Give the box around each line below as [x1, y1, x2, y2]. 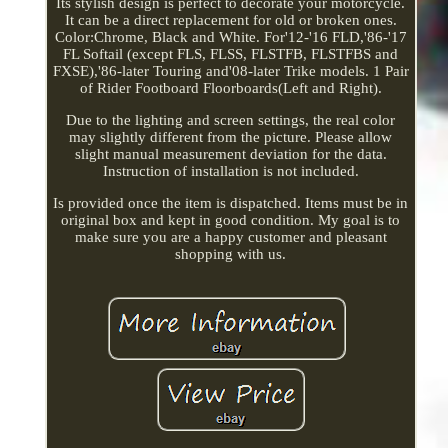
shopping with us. [175, 245, 287, 262]
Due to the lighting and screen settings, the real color [66, 111, 396, 128]
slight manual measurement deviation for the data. [74, 145, 387, 162]
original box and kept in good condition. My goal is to [61, 211, 401, 228]
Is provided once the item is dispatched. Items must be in [53, 194, 409, 211]
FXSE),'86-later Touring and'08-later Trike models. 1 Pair [52, 62, 409, 79]
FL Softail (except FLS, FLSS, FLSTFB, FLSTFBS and [63, 45, 399, 62]
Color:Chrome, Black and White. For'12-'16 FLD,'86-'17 [54, 28, 407, 45]
